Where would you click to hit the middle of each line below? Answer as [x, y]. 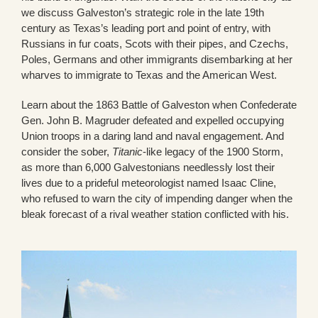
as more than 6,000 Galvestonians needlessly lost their [148, 167]
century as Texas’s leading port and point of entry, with [146, 28]
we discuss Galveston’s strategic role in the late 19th [143, 12]
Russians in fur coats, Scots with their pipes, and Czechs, [155, 43]
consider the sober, [67, 151]
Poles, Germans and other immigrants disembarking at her [157, 59]
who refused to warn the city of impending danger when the [157, 198]
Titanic [127, 151]
